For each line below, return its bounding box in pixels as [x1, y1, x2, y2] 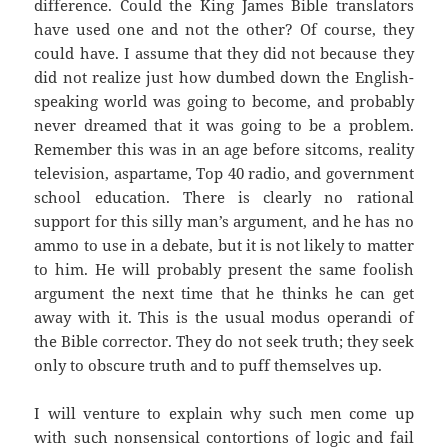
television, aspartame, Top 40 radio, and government [34, 163, 414, 184]
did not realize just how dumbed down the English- [34, 67, 414, 88]
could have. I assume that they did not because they [34, 43, 414, 64]
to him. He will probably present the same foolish [34, 259, 414, 280]
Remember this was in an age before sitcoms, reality [34, 139, 414, 160]
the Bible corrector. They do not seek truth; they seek [34, 331, 414, 352]
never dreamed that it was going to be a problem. [34, 115, 414, 136]
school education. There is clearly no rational [34, 187, 414, 208]
